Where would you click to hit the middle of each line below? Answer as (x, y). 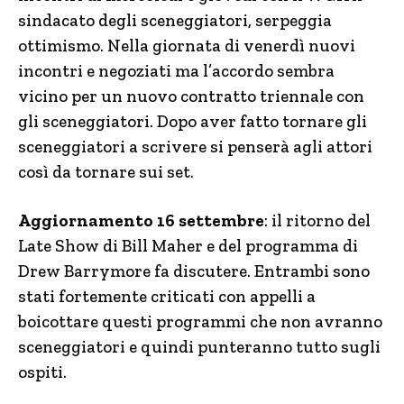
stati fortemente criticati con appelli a (167, 296)
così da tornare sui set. (106, 172)
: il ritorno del (317, 220)
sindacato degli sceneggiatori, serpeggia (175, 20)
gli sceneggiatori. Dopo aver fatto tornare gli (193, 121)
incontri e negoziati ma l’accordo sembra (176, 71)
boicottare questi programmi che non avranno (200, 321)
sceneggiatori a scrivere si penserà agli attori (195, 147)
